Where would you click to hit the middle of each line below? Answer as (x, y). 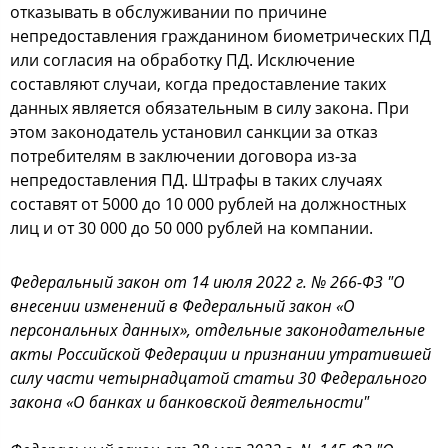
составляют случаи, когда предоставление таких (198, 84)
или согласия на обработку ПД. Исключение (182, 60)
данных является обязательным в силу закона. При (209, 108)
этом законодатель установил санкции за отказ (194, 132)
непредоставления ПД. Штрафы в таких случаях (196, 180)
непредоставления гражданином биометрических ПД (220, 36)
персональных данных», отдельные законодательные (217, 330)
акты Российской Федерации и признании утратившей (220, 354)
